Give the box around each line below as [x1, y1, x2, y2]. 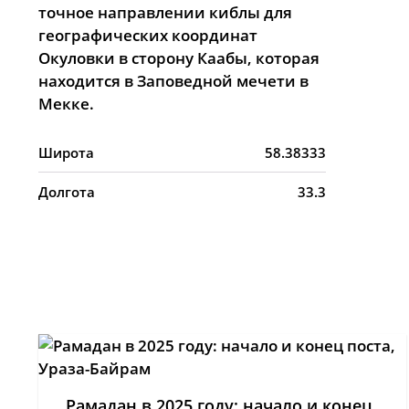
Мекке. [38, 93, 94, 114]
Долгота [38, 183, 95, 201]
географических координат [38, 25, 257, 46]
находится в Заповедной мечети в [38, 70, 309, 91]
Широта [38, 143, 94, 162]
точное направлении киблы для [38, 2, 292, 23]
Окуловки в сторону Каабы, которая [38, 47, 320, 68]
